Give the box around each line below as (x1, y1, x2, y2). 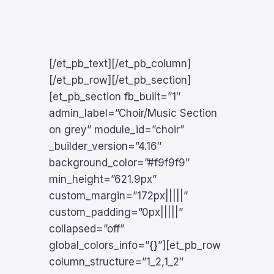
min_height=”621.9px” (49, 173, 157, 185)
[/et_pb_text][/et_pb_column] (49, 57, 191, 70)
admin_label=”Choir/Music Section (49, 107, 217, 119)
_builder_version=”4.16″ (49, 140, 162, 152)
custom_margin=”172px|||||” (49, 190, 188, 202)
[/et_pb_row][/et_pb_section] (49, 74, 191, 86)
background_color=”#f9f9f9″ (49, 157, 190, 169)
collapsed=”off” (49, 223, 124, 235)
